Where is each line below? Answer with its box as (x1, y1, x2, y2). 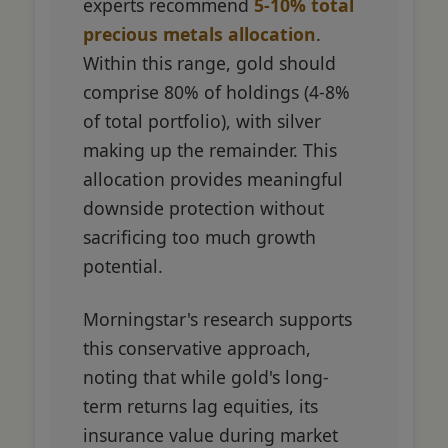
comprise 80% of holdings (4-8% (83, 79, 350, 104)
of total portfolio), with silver (83, 108, 321, 133)
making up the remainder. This (83, 137, 337, 162)
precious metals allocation (83, 21, 316, 46)
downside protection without (83, 195, 324, 220)
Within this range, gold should (83, 50, 336, 75)
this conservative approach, (83, 335, 311, 360)
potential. (83, 253, 163, 278)
